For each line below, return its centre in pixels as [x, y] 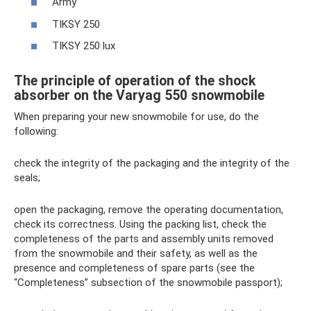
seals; [27, 178]
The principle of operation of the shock [135, 81]
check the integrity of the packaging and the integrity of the [152, 163]
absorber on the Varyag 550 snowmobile [139, 96]
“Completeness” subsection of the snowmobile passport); [148, 283]
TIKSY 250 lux [84, 46]
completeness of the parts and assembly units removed [144, 239]
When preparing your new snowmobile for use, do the [136, 117]
